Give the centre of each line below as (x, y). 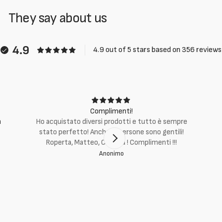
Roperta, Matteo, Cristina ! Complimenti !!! (111, 142)
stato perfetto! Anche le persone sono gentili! (111, 132)
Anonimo (111, 154)
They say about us (57, 18)
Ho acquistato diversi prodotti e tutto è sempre (111, 122)
